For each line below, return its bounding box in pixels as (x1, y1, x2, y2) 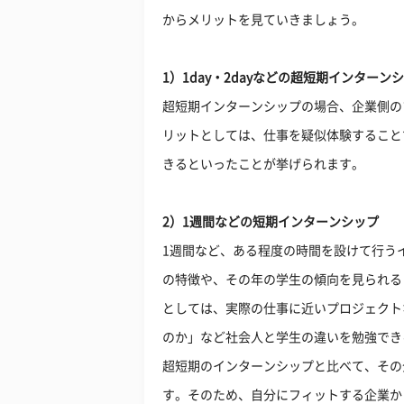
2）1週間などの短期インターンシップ (162, 216, 379, 228)
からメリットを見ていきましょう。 (162, 14, 364, 26)
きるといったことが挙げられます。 (162, 158, 364, 170)
